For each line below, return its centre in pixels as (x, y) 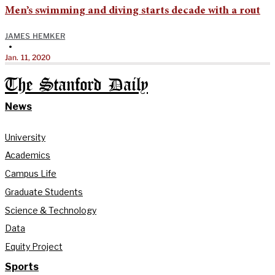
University (25, 137)
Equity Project (34, 247)
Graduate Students (44, 192)
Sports (22, 266)
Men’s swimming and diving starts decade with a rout (133, 11)
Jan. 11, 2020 (28, 57)
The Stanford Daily (76, 85)
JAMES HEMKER (35, 36)
